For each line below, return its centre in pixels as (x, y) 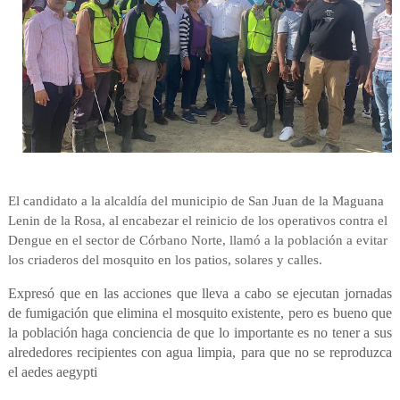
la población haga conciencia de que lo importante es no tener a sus (200, 333)
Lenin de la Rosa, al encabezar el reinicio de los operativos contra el (197, 221)
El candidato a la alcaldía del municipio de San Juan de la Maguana (196, 201)
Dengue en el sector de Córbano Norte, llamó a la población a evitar (197, 241)
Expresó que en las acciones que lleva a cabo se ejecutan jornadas (200, 294)
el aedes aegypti (54, 372)
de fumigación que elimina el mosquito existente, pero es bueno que (200, 313)
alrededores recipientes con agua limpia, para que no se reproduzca (200, 353)
